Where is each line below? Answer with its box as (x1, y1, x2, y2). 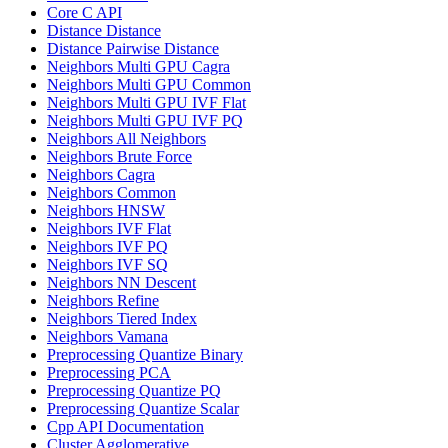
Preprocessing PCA (47, 364, 171, 381)
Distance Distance (47, 22, 161, 39)
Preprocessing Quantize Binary (47, 346, 243, 363)
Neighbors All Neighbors (47, 130, 206, 147)
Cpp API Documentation (47, 418, 204, 435)
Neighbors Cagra (47, 166, 155, 183)
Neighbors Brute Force (47, 148, 192, 165)
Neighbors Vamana (47, 328, 168, 345)
